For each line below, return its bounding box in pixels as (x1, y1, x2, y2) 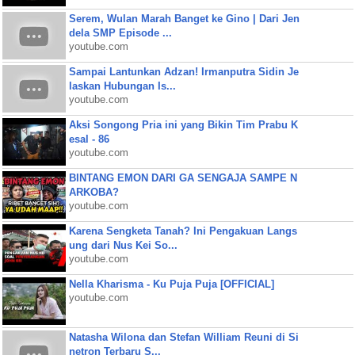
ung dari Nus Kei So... (68, 239, 177, 251)
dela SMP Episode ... (68, 27, 172, 39)
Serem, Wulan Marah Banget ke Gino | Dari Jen (68, 13, 300, 25)
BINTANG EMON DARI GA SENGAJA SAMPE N (68, 172, 297, 184)
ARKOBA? (68, 186, 119, 198)
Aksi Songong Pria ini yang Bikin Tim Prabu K (68, 119, 298, 131)
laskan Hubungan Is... (68, 80, 176, 92)
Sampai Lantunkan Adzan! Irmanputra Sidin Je (68, 66, 299, 78)
